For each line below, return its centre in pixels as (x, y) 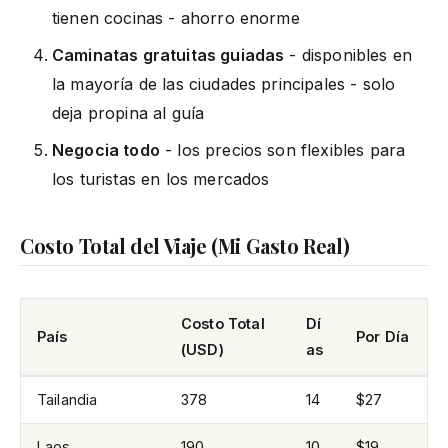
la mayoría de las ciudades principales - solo (224, 83)
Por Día (383, 336)
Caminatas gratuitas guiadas (168, 54)
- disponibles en (348, 54)
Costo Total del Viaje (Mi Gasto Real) (185, 245)
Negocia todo (106, 149)
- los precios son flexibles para (282, 149)
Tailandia (67, 399)
